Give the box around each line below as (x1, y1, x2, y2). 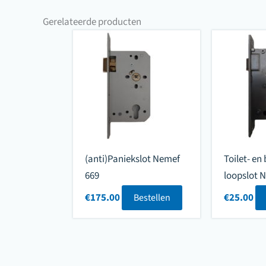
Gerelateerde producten (43, 14, 141, 29)
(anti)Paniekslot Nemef (85, 152, 180, 167)
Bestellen (134, 191, 171, 204)
